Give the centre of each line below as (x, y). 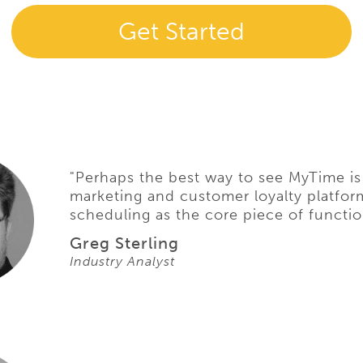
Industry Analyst (122, 261)
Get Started (181, 32)
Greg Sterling (124, 243)
